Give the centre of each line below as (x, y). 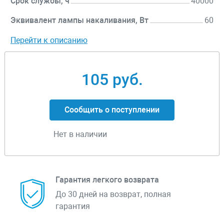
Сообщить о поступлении (112, 110)
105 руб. (112, 80)
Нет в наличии (80, 134)
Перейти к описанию (49, 40)
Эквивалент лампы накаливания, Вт (79, 20)
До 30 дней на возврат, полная (113, 194)
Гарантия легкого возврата (107, 180)
